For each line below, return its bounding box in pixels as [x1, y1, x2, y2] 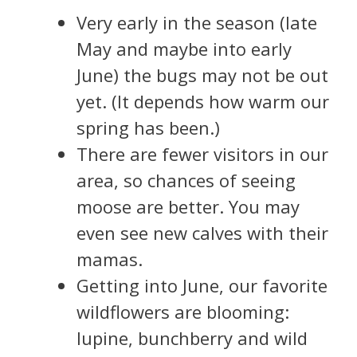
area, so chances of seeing [76, 167, 296, 192]
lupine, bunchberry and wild [76, 325, 308, 350]
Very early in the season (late [76, 10, 317, 34]
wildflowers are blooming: [76, 299, 289, 324]
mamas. [76, 246, 143, 271]
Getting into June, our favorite [76, 273, 328, 297]
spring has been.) [76, 115, 220, 139]
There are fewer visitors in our [76, 141, 328, 166]
